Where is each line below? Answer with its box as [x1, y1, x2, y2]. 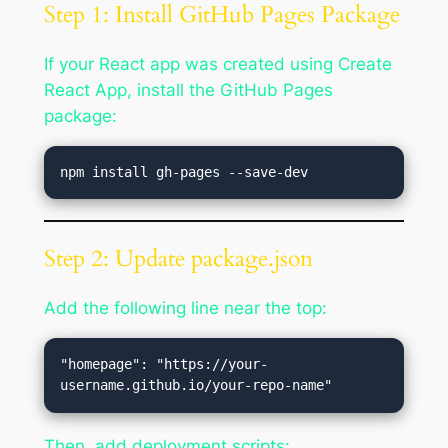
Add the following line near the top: [43, 298, 327, 319]
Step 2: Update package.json [43, 243, 313, 274]
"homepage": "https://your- [60, 356, 269, 373]
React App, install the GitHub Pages [43, 79, 333, 100]
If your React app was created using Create [43, 53, 392, 74]
